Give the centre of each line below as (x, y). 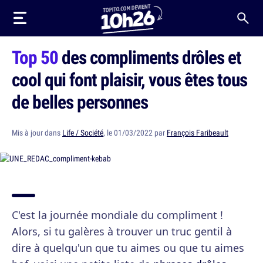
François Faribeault (198, 133)
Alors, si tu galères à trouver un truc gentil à (122, 231)
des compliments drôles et (150, 57)
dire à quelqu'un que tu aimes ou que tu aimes (128, 248)
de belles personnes (80, 102)
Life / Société (83, 133)
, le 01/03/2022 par (135, 133)
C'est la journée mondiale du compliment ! (117, 215)
